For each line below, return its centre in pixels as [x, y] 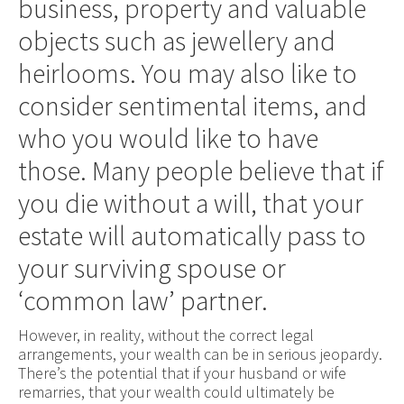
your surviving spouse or [151, 267]
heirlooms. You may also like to [187, 73]
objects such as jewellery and [176, 40]
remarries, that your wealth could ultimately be [176, 391]
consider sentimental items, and [192, 105]
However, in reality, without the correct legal [165, 335]
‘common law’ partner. [142, 300]
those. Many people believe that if [201, 170]
